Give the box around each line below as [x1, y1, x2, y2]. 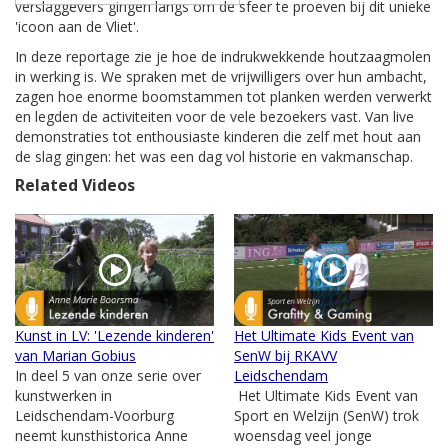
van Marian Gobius [15, 346, 136, 366]
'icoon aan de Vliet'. [15, 17, 139, 37]
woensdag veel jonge [234, 426, 372, 446]
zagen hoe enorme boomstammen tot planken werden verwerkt [15, 87, 432, 107]
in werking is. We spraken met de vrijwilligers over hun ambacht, [15, 67, 427, 87]
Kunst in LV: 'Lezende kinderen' [15, 326, 214, 346]
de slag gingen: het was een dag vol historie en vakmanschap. [15, 147, 413, 167]
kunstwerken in [15, 386, 112, 406]
